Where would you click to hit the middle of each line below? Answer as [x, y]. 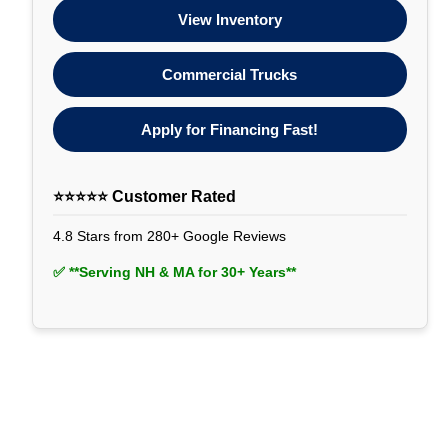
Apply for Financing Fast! [230, 130]
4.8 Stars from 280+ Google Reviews [169, 236]
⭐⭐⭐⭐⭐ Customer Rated [144, 197]
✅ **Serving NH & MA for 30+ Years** [174, 272]
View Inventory [229, 20]
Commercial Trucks [230, 75]
